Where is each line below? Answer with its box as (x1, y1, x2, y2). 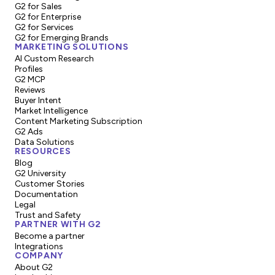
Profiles (15, 63, 43, 74)
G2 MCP (15, 74, 45, 85)
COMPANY (15, 250, 63, 261)
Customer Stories (15, 178, 85, 189)
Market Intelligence (15, 105, 88, 116)
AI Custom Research (15, 53, 94, 64)
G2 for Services (15, 21, 74, 33)
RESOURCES (15, 145, 71, 157)
